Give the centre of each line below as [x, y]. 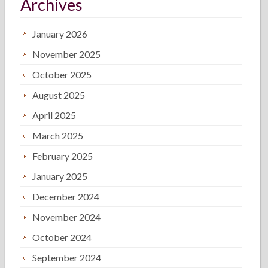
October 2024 [62, 237]
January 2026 [60, 34]
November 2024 [67, 217]
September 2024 [67, 258]
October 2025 [62, 74]
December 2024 [66, 197]
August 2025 [59, 95]
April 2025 [54, 115]
